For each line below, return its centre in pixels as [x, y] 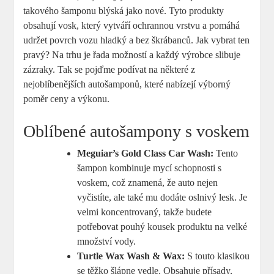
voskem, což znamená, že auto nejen [148, 182]
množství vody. [107, 241]
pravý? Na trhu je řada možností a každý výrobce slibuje [132, 54]
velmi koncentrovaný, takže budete [145, 212]
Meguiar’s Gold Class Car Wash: [146, 153]
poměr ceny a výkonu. [67, 98]
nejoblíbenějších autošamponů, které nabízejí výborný [127, 84]
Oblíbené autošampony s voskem [137, 131]
